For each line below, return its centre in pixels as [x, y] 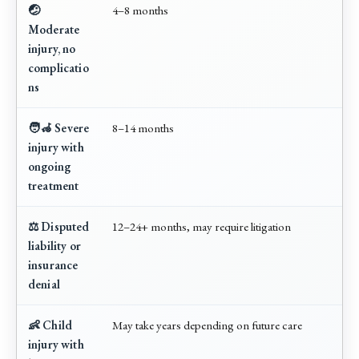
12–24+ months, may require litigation [202, 226]
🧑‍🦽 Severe [59, 127]
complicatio [58, 67]
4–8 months [140, 10]
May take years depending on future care [207, 325]
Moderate [54, 29]
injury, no [52, 48]
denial [44, 284]
